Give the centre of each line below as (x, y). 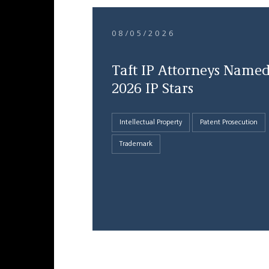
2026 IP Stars (152, 89)
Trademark (136, 144)
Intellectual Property (150, 122)
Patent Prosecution (228, 122)
